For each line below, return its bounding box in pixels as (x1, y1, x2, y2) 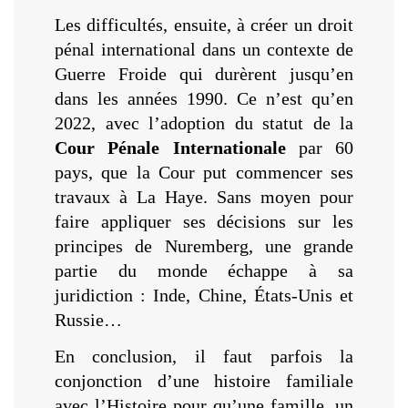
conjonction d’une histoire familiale (55, 371, 353, 392)
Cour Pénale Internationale (55, 137, 286, 158)
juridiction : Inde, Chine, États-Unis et (55, 284, 353, 305)
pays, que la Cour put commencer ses (55, 161, 353, 182)
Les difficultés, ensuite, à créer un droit (55, 14, 353, 35)
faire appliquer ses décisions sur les (55, 210, 353, 231)
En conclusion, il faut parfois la (55, 346, 353, 367)
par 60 (285, 137, 353, 158)
